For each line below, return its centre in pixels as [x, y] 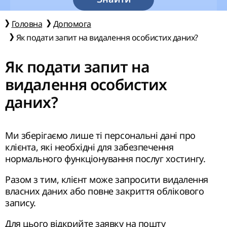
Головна [27, 24]
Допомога [72, 24]
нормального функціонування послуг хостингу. [106, 159]
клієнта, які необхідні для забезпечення [89, 147]
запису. [22, 203]
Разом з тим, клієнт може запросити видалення [107, 179]
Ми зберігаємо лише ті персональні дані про [100, 135]
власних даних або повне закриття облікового [105, 191]
